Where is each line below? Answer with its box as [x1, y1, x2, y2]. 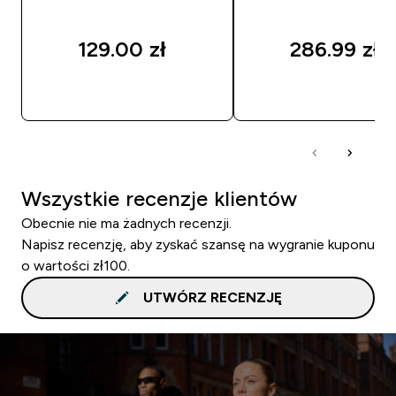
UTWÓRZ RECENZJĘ [142, 289, 282, 305]
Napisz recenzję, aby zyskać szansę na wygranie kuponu [21, 236, 375, 252]
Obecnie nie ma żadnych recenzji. [21, 215, 232, 231]
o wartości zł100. [21, 257, 130, 273]
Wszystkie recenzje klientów [21, 186, 297, 210]
